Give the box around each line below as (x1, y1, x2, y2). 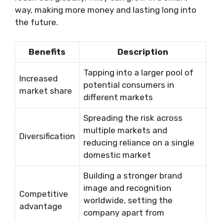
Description (117, 46, 168, 57)
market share (19, 85, 72, 96)
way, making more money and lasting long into (15, 5, 196, 15)
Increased (19, 73, 58, 83)
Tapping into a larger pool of (83, 67, 193, 77)
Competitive (19, 188, 68, 199)
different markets (83, 92, 153, 102)
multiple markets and (83, 125, 167, 135)
